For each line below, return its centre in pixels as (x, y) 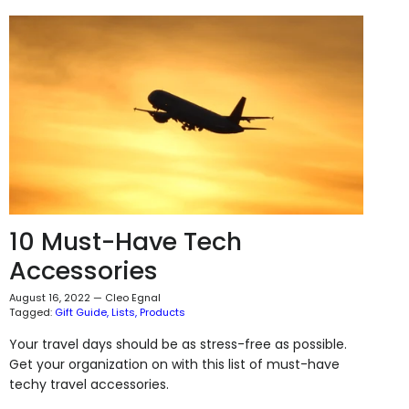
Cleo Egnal (132, 297)
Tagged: (30, 312)
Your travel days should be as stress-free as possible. (178, 344)
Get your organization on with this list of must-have (174, 364)
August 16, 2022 (49, 297)
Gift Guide (80, 312)
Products (162, 312)
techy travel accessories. (89, 384)
